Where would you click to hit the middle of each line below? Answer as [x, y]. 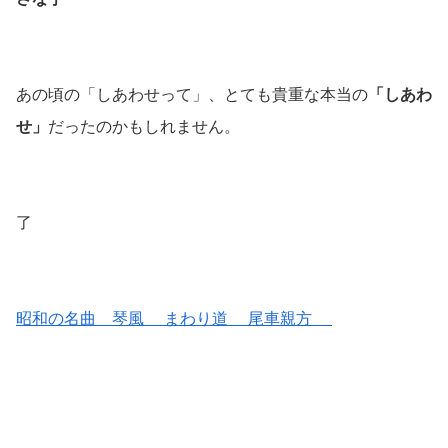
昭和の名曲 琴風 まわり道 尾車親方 [174, 318]
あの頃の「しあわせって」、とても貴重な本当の [192, 94]
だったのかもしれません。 [144, 126]
